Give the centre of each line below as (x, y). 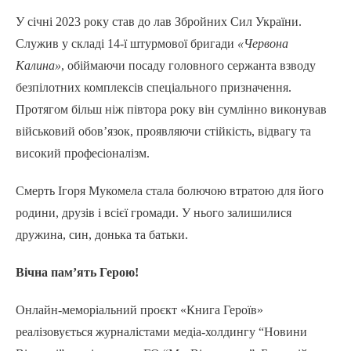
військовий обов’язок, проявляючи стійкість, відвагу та (163, 132)
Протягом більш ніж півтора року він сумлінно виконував (171, 110)
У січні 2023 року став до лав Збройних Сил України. (159, 22)
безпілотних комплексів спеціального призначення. (154, 88)
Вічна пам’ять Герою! (77, 273)
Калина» (38, 66)
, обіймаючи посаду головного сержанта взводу (188, 66)
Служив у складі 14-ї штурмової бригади (127, 44)
